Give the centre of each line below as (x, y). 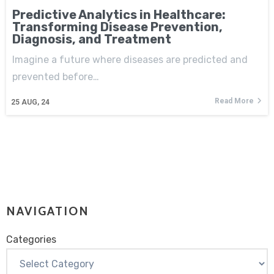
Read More (234, 101)
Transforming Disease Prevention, (117, 27)
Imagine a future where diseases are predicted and (130, 59)
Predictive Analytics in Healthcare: (119, 14)
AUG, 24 (35, 102)
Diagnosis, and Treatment (92, 39)
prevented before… (56, 76)
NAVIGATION (48, 211)
